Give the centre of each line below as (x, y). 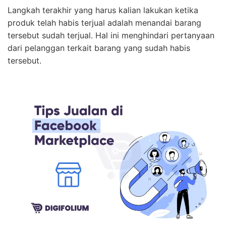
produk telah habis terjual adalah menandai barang (104, 22)
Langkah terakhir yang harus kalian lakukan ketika (103, 10)
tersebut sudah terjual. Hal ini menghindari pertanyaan (111, 35)
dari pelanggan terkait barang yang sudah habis (99, 48)
